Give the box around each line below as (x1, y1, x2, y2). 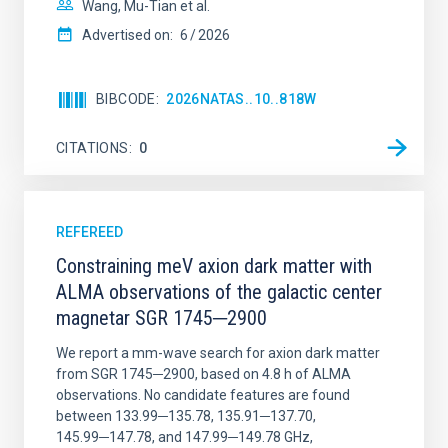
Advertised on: (82, 27, 173, 43)
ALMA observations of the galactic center (56, 280, 382, 304)
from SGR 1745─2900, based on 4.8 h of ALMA (56, 366, 351, 382)
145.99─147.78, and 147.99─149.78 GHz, (56, 429, 313, 445)
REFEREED (56, 224, 123, 240)
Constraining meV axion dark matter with (56, 254, 372, 278)
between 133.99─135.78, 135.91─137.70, (56, 408, 316, 424)
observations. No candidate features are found (56, 387, 350, 403)
